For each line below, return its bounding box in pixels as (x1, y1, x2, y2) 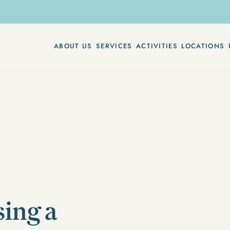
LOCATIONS (181, 41, 225, 51)
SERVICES (96, 41, 132, 51)
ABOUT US (54, 41, 92, 51)
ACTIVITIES (136, 41, 178, 51)
